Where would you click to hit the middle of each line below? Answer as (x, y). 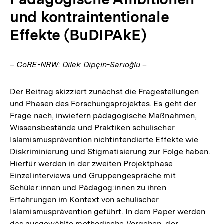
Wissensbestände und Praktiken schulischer (92, 128)
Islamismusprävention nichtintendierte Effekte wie (104, 140)
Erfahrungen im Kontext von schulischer (85, 200)
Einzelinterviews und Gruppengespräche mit (93, 176)
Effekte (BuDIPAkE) (78, 35)
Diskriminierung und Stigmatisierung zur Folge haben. (110, 152)
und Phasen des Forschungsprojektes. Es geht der (103, 104)
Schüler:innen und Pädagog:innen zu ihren (88, 188)
